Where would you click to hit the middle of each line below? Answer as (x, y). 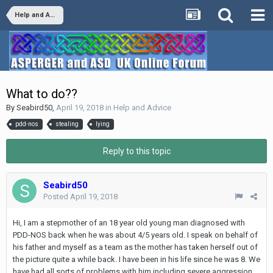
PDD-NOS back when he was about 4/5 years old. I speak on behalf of (135, 235)
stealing (67, 124)
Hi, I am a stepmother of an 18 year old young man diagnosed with (129, 222)
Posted (57, 196)
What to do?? (42, 94)
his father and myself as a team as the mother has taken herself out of (135, 247)
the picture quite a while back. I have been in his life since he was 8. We (136, 259)
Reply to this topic (136, 151)
